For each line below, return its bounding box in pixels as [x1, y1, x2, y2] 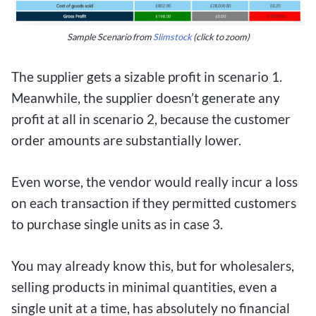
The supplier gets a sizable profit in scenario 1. [11, 68, 282, 85]
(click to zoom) [191, 31, 250, 43]
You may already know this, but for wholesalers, [11, 257, 294, 274]
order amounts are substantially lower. [11, 132, 241, 149]
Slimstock [152, 31, 192, 43]
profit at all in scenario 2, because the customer [11, 111, 291, 128]
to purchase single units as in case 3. [11, 215, 223, 232]
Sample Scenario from [66, 31, 153, 43]
